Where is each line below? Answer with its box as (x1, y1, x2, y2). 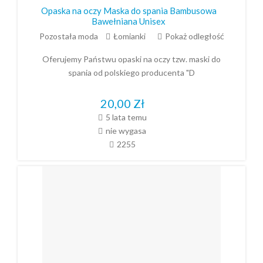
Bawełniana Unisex (92, 15, 166, 26)
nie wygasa (106, 126, 146, 136)
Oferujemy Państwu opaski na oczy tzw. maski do (42, 53, 221, 64)
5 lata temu (105, 112, 147, 123)
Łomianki (113, 31, 146, 41)
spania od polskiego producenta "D (68, 67, 195, 77)
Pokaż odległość (164, 31, 224, 41)
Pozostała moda (39, 31, 98, 41)
